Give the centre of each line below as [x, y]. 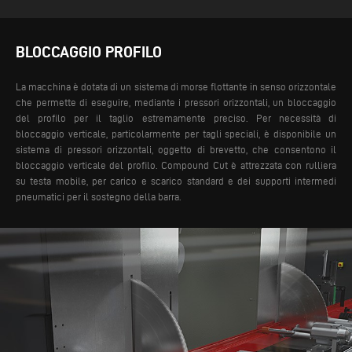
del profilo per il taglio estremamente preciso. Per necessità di [176, 118]
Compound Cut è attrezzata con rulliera [247, 165]
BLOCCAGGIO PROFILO [89, 52]
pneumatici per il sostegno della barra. [99, 196]
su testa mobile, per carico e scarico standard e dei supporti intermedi [176, 181]
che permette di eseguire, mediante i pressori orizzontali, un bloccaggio [176, 102]
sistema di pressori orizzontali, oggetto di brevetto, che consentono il [176, 149]
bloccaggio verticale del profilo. [87, 165]
